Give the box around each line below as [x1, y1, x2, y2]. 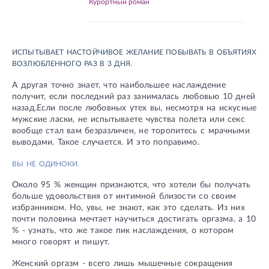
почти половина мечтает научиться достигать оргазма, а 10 [12, 215, 256, 224]
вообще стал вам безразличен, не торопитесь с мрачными [12, 126, 250, 135]
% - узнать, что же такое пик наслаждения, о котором [12, 226, 234, 235]
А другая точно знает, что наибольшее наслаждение [12, 80, 226, 89]
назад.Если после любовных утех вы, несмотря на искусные [12, 103, 256, 112]
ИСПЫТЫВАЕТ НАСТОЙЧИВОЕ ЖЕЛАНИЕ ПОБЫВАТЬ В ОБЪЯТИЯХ [12, 49, 257, 56]
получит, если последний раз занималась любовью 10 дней [12, 92, 255, 101]
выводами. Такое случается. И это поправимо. [12, 138, 199, 147]
